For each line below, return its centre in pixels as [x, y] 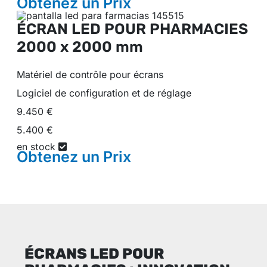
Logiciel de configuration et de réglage [104, 93]
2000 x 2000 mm [80, 46]
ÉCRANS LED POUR [94, 253]
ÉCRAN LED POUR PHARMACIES [132, 29]
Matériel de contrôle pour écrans [90, 74]
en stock [38, 146]
